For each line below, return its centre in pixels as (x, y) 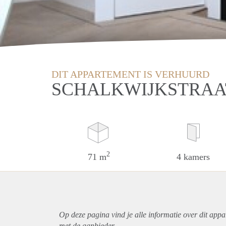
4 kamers (193, 157)
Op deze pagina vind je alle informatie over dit (134, 214)
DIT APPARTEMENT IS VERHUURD (130, 74)
